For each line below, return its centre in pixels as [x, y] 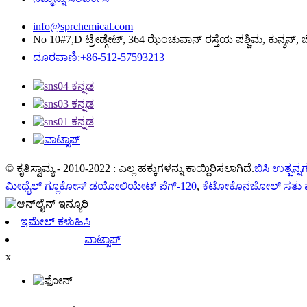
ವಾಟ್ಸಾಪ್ [102, 239]
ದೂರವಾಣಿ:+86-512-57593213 [99, 57]
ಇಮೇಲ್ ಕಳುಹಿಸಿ [56, 221]
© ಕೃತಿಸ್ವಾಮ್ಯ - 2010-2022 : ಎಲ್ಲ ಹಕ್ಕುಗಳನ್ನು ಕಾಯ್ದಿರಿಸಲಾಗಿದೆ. [130, 168]
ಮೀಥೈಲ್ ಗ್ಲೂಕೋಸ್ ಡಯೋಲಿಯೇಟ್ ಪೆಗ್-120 [101, 186]
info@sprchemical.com [83, 26]
